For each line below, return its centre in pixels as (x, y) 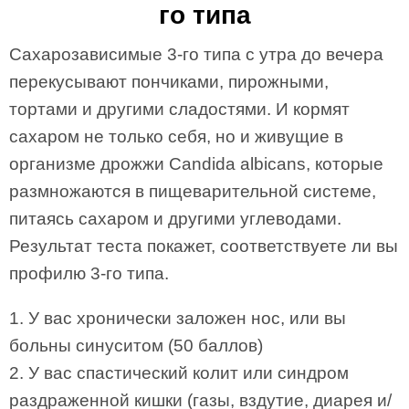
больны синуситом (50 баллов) (136, 346)
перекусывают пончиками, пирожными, (169, 82)
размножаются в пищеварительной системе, (193, 191)
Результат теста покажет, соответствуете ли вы (204, 246)
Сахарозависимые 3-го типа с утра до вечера (196, 54)
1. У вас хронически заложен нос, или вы (178, 318)
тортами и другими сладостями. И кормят (179, 109)
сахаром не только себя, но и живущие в (176, 136)
